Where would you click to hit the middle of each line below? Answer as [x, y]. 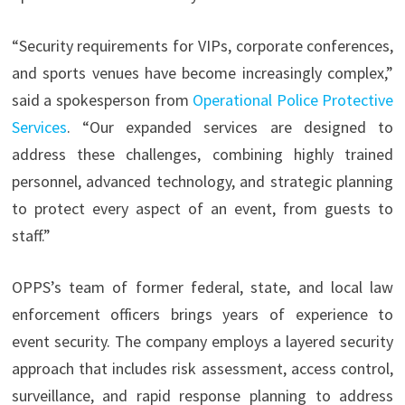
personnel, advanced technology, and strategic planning [202, 182]
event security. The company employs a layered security [202, 342]
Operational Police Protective [293, 100]
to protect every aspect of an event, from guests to [202, 209]
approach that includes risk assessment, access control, [202, 369]
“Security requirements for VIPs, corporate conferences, [202, 46]
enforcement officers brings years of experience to [202, 315]
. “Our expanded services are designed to [230, 127]
